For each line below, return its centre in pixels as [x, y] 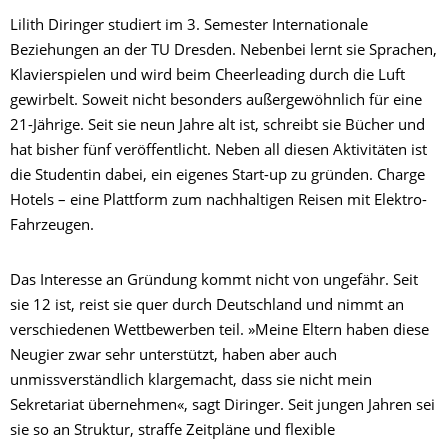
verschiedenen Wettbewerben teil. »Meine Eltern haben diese [219, 332]
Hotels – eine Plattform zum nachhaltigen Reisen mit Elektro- [218, 202]
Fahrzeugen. [52, 227]
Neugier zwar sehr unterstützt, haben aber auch [173, 357]
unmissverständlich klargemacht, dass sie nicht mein [191, 382]
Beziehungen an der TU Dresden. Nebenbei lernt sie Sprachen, [223, 52]
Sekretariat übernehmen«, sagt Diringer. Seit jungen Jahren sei [222, 407]
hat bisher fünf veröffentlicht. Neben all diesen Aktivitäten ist [218, 152]
